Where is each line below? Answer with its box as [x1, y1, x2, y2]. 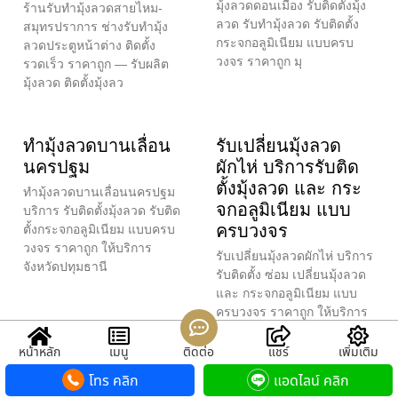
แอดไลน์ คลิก [274, 370, 349, 392]
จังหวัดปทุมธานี [23, 259, 107, 274]
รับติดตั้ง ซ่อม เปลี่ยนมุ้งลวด [216, 267, 366, 282]
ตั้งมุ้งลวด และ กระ [216, 178, 362, 198]
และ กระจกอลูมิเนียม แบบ [216, 285, 357, 300]
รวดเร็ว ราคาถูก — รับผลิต [23, 56, 169, 71]
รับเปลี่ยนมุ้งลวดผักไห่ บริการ [216, 248, 373, 263]
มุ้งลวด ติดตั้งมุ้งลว [23, 75, 123, 90]
